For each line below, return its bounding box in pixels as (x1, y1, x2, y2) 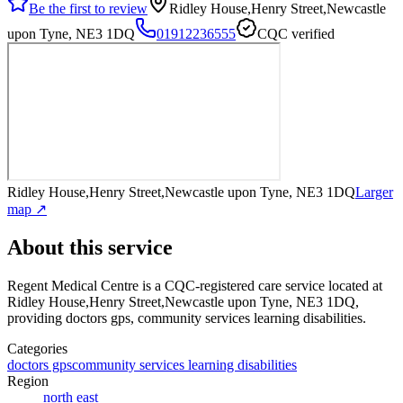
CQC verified (257, 25, 335, 41)
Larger (355, 184, 393, 200)
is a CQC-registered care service (139, 277, 325, 293)
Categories (7, 340, 67, 356)
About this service (7, 235, 173, 259)
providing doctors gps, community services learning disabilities (7, 309, 363, 326)
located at (325, 277, 382, 293)
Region (7, 372, 49, 389)
